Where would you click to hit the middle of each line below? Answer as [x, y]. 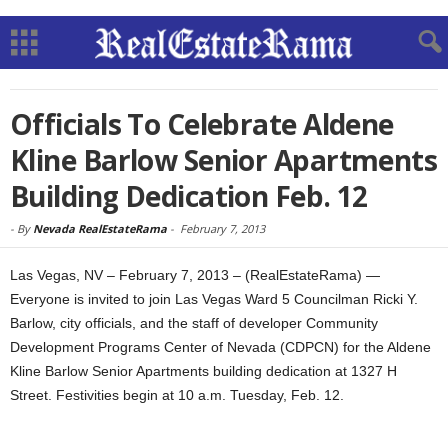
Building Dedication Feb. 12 [189, 196]
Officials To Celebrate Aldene [202, 124]
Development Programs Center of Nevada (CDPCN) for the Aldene [220, 347]
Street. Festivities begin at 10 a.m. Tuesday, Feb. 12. [177, 395]
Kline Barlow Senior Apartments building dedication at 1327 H [203, 371]
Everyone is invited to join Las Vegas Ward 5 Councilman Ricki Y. [214, 299]
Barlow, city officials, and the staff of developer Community [194, 323]
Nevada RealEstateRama [100, 228]
